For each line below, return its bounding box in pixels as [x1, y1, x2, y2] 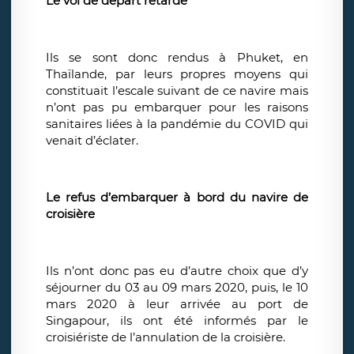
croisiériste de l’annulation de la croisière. [46, 330, 285, 345]
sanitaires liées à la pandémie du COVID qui [46, 116, 308, 132]
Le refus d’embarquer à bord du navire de [46, 190, 308, 205]
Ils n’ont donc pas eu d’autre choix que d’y [46, 263, 308, 279]
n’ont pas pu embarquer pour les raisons [46, 100, 308, 115]
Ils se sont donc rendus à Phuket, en [46, 50, 308, 66]
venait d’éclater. [46, 133, 138, 149]
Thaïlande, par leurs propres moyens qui [46, 66, 308, 82]
